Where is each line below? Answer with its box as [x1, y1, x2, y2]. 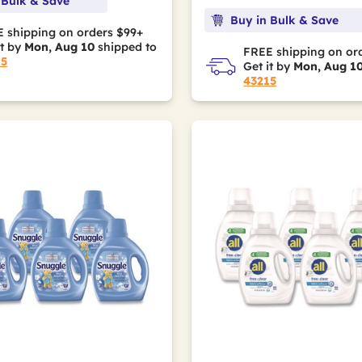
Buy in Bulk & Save [230, 13, 339, 28]
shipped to [95, 40, 157, 55]
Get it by [243, 59, 294, 74]
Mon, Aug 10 [24, 40, 95, 55]
